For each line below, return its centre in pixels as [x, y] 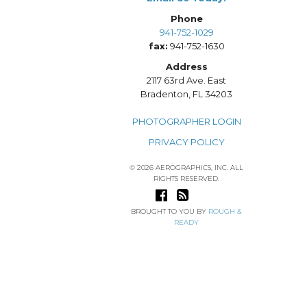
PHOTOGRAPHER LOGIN [186, 122]
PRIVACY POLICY [186, 142]
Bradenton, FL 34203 [186, 94]
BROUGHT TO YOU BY [170, 212]
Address [186, 67]
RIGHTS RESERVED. [186, 179]
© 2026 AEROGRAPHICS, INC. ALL [186, 168]
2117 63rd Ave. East [186, 81]
